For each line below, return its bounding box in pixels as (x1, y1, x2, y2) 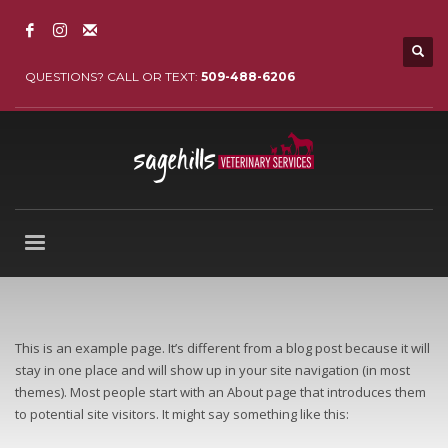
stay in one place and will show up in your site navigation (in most (15, 360, 410, 379)
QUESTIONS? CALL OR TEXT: (25, 69, 201, 84)
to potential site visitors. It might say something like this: (15, 404, 349, 423)
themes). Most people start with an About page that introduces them (15, 382, 426, 401)
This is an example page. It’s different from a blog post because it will (15, 338, 430, 357)
